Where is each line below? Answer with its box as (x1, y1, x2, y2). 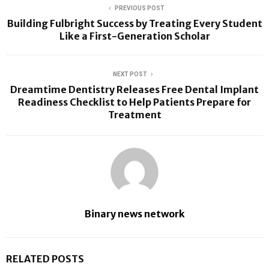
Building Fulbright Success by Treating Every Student (7, 17, 262, 29)
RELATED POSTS (6, 252, 84, 265)
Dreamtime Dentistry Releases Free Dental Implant (10, 83, 259, 95)
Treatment (107, 108, 162, 121)
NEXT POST (112, 70, 147, 77)
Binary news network (84, 207, 185, 220)
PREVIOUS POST (114, 4, 165, 11)
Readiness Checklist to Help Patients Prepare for (18, 95, 251, 108)
